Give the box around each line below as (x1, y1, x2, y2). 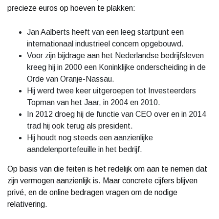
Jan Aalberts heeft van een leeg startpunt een (27, 27, 184, 36)
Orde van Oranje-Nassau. (27, 74, 114, 83)
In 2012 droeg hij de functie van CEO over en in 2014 (27, 109, 206, 118)
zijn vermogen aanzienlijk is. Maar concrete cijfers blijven (7, 176, 197, 185)
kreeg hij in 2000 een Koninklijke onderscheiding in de (27, 63, 206, 71)
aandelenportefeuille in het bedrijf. (27, 145, 142, 153)
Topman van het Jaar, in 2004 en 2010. (27, 98, 160, 107)
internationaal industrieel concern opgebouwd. (27, 39, 184, 48)
